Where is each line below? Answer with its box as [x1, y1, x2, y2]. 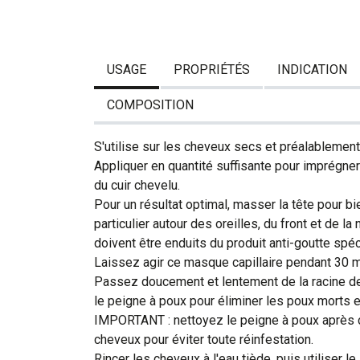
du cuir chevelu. [94, 177, 180, 193]
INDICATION [277, 61, 347, 77]
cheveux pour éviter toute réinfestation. [94, 331, 313, 347]
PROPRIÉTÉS [174, 61, 250, 77]
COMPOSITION [107, 96, 194, 112]
